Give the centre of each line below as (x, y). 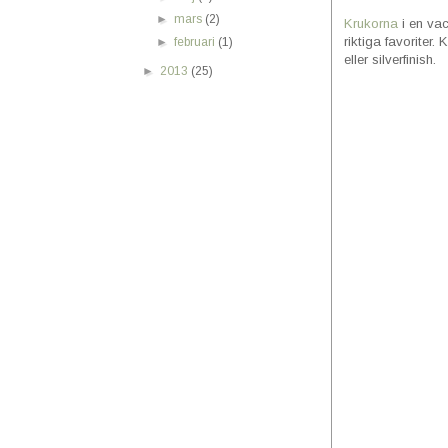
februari (196, 42)
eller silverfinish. (390, 59)
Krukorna (371, 23)
